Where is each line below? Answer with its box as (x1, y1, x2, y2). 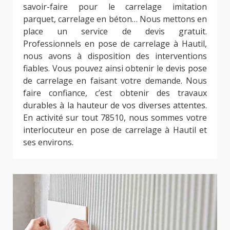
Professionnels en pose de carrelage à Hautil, (23, 37, 207, 49)
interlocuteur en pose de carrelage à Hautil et (23, 124, 207, 136)
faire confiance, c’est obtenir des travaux (23, 87, 207, 99)
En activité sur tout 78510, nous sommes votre (23, 111, 207, 123)
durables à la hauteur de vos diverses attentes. (23, 99, 207, 111)
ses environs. (23, 136, 73, 148)
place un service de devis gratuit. (23, 25, 207, 37)
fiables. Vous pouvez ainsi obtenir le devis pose (23, 62, 207, 74)
